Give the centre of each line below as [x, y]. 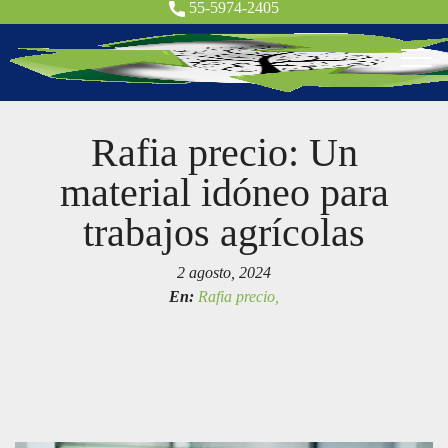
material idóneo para [224, 192]
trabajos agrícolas [224, 232]
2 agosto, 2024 [224, 272]
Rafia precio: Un [224, 152]
